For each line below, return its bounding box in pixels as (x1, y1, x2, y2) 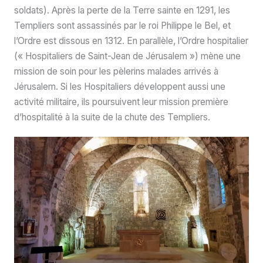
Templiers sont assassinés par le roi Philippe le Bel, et (14, 19, 231, 31)
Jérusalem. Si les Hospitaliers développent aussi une (14, 80, 225, 92)
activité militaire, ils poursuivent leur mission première (14, 96, 228, 107)
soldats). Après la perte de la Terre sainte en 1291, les (14, 4, 230, 16)
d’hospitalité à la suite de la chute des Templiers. (14, 111, 210, 123)
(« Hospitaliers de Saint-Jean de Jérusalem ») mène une (14, 50, 241, 62)
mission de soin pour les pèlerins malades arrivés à (14, 65, 218, 77)
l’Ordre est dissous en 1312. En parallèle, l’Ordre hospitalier (14, 35, 248, 46)
